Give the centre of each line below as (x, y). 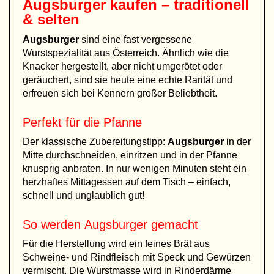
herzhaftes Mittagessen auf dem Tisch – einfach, (127, 182)
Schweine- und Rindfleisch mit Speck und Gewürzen (137, 257)
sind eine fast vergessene (135, 39)
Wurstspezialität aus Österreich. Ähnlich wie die (126, 53)
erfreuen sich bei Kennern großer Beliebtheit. (120, 93)
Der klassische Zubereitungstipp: (95, 142)
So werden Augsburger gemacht (110, 224)
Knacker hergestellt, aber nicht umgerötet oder (122, 66)
